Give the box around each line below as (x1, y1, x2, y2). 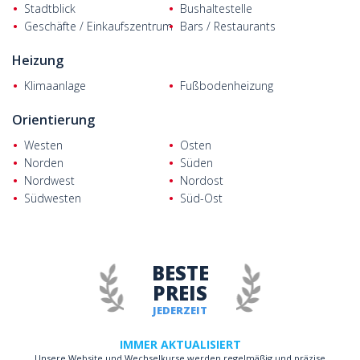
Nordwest (24, 173, 75, 188)
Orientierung (12, 111, 95, 129)
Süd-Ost (180, 190, 223, 206)
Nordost (180, 173, 223, 188)
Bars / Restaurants (180, 18, 276, 34)
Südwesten (24, 190, 81, 206)
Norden (24, 155, 63, 170)
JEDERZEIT (153, 303, 207, 317)
